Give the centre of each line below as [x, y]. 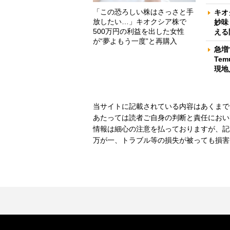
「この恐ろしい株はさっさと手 [143, 12]
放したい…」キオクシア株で [140, 22]
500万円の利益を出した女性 [139, 32]
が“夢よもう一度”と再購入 [135, 41]
